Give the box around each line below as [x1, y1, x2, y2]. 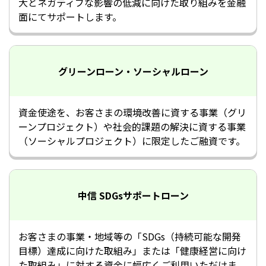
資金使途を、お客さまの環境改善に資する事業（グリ [18, 105, 246, 119]
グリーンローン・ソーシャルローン [58, 64, 208, 78]
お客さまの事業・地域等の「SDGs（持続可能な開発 [18, 229, 241, 243]
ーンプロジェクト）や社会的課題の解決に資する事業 [18, 119, 246, 134]
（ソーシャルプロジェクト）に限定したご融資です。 [18, 134, 245, 148]
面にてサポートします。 [18, 9, 122, 24]
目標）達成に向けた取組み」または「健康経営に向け [18, 243, 246, 258]
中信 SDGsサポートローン [77, 188, 189, 202]
